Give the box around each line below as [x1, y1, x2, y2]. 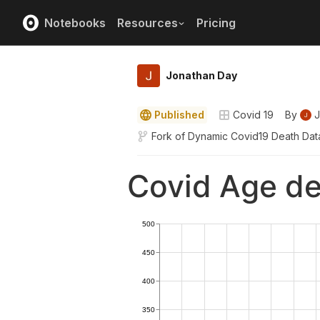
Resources [117, 15, 178, 30]
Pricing [196, 15, 236, 30]
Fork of [151, 130, 185, 142]
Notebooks [44, 15, 106, 30]
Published [154, 109, 204, 121]
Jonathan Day [166, 69, 237, 81]
